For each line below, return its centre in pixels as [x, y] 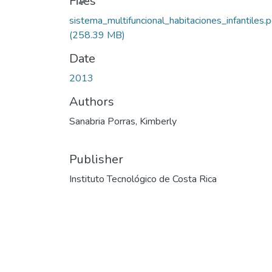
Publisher [96, 159]
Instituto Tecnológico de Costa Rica [143, 179]
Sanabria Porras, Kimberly [123, 121]
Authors [92, 101]
